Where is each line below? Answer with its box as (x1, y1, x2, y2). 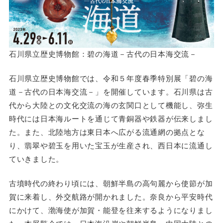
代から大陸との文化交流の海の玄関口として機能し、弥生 (8, 99, 213, 110)
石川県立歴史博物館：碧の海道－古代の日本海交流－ (8, 48, 197, 59)
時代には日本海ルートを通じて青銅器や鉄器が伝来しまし (8, 112, 213, 123)
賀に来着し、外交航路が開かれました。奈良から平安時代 (8, 191, 213, 202)
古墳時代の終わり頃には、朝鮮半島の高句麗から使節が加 (8, 178, 213, 189)
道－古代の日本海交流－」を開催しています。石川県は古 (8, 86, 213, 97)
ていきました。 (8, 153, 64, 164)
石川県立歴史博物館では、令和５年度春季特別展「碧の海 (8, 72, 213, 83)
